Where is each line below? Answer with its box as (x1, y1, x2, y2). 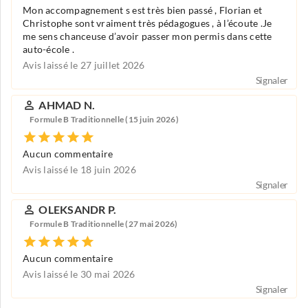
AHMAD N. (38, 98, 96, 111)
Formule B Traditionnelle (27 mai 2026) (30, 219, 178, 229)
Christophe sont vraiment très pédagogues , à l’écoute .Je (23, 17, 272, 29)
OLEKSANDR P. (38, 203, 117, 216)
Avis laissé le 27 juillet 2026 (23, 59, 145, 71)
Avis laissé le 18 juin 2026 (23, 164, 136, 175)
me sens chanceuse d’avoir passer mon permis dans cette (23, 30, 272, 42)
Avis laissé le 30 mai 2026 (23, 268, 135, 280)
